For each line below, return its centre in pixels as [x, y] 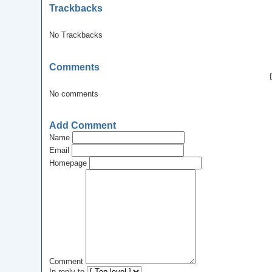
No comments [73, 94]
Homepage [68, 164]
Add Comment [82, 126]
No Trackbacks [76, 35]
